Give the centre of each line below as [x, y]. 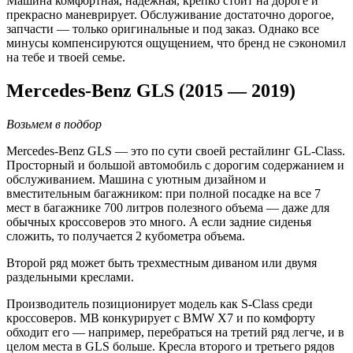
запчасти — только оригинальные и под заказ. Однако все [163, 28]
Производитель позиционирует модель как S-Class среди [160, 303]
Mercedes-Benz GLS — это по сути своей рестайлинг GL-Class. [176, 150]
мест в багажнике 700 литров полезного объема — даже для [168, 207]
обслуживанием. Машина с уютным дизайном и [136, 179]
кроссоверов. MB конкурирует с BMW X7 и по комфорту [161, 318]
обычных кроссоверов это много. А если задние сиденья [159, 221]
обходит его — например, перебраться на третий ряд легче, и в [175, 332]
